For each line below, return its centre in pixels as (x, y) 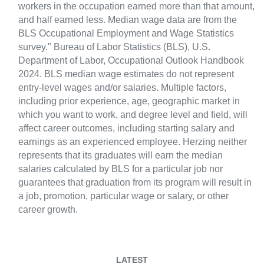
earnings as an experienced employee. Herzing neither (133, 142)
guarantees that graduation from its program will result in (135, 182)
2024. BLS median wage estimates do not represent (126, 74)
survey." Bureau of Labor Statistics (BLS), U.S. (114, 47)
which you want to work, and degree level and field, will (133, 115)
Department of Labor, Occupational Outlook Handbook (131, 60)
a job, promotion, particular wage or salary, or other (123, 196)
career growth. (48, 209)
